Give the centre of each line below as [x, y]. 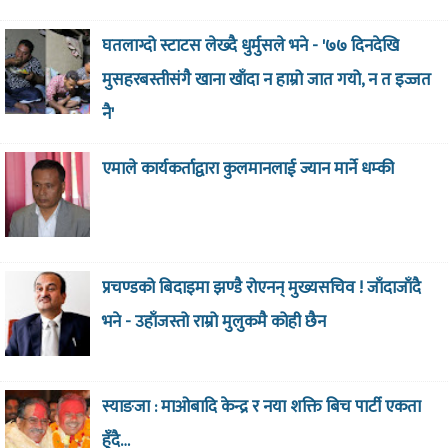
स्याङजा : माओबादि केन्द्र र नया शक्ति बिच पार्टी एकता [261, 406]
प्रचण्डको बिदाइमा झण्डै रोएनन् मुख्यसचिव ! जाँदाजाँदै [261, 287]
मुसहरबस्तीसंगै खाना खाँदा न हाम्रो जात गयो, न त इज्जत [266, 80]
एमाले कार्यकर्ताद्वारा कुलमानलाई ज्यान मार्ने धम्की [247, 168]
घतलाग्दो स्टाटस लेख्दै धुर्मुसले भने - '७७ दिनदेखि [250, 46]
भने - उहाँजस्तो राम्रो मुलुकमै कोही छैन [213, 321]
